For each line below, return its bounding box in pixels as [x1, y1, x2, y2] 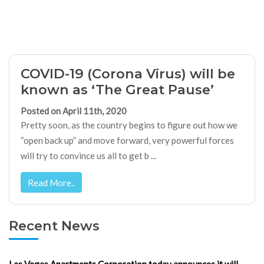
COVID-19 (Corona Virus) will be [20, 65, 235, 82]
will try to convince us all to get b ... [20, 150, 156, 161]
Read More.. [28, 177, 75, 188]
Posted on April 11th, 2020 [20, 105, 127, 117]
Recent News [9, 217, 100, 234]
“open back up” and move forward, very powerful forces [20, 135, 234, 146]
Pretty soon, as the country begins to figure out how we [20, 120, 237, 131]
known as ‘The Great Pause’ [20, 81, 214, 98]
